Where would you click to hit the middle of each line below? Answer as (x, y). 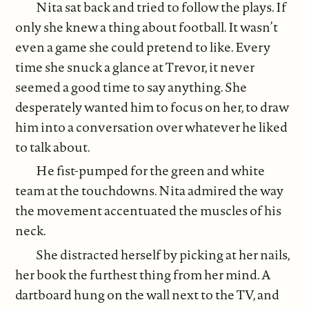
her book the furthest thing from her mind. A (143, 274)
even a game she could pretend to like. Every (143, 47)
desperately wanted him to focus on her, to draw (152, 107)
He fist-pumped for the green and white (151, 171)
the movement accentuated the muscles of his (149, 211)
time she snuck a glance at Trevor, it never (135, 67)
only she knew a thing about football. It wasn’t (147, 27)
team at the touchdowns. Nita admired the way (150, 191)
